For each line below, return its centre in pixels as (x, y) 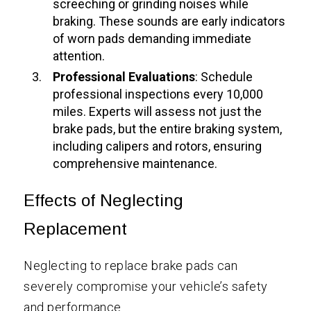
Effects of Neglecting (104, 201)
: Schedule (224, 77)
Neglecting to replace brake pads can (131, 266)
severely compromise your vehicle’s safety (146, 287)
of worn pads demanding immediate (152, 39)
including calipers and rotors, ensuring (158, 146)
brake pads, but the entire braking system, (168, 129)
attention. (79, 56)
